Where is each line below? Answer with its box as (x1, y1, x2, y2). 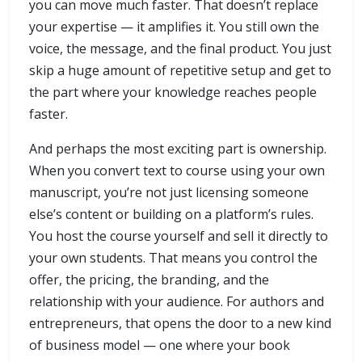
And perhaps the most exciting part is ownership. (29, 140, 326, 158)
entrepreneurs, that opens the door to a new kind (29, 314, 331, 333)
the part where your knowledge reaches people (29, 83, 317, 102)
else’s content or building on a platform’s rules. (29, 205, 314, 224)
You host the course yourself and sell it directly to (29, 227, 328, 246)
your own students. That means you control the (29, 249, 318, 267)
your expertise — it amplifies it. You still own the (29, 18, 319, 36)
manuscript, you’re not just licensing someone (29, 183, 309, 202)
